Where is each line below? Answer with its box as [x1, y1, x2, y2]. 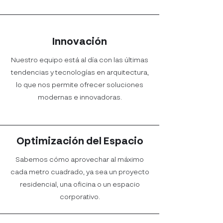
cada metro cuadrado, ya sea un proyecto [10, 169, 149, 176]
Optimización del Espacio [16, 137, 143, 147]
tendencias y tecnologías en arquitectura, [10, 69, 149, 76]
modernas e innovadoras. [37, 94, 122, 101]
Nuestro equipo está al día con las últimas [11, 57, 148, 64]
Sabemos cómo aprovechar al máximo [15, 156, 144, 163]
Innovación [52, 37, 107, 47]
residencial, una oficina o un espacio [19, 181, 140, 188]
